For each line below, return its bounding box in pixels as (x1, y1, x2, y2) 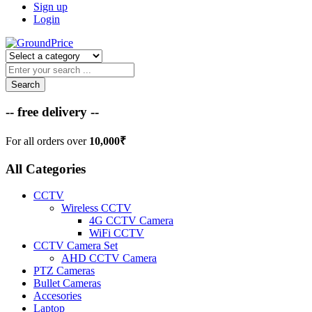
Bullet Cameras (33, 277, 101, 290)
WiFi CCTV (89, 227, 144, 240)
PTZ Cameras (33, 265, 95, 277)
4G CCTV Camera (89, 214, 173, 227)
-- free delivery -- (6, 104, 99, 120)
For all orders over (6, 134, 89, 147)
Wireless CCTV (61, 202, 132, 214)
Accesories (33, 290, 81, 302)
